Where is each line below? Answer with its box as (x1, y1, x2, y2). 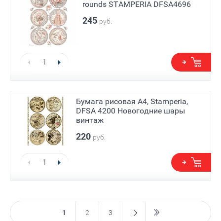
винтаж (76, 115, 104, 125)
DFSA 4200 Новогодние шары (76, 106, 185, 115)
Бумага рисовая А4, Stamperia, (76, 96, 188, 106)
